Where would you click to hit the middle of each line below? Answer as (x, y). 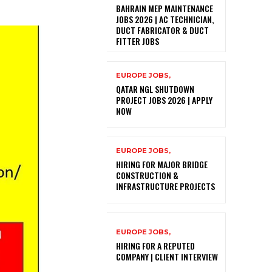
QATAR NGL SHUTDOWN (155, 89)
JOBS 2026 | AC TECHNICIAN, (165, 19)
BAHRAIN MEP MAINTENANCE (165, 8)
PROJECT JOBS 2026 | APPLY (164, 100)
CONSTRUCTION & (147, 175)
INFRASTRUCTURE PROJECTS (165, 186)
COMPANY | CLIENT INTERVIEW (168, 256)
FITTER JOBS (138, 41)
